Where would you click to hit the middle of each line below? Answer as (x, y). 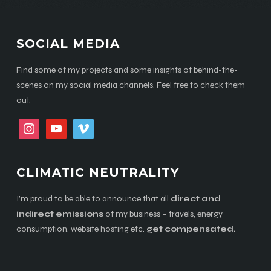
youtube (60, 126)
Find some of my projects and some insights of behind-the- (127, 70)
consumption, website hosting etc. (81, 229)
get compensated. (191, 229)
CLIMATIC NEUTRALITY (97, 172)
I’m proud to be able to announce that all (93, 199)
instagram (37, 126)
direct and (195, 199)
